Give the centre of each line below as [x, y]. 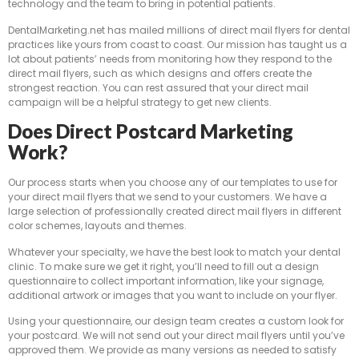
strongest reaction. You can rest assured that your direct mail [158, 87]
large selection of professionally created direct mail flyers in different [175, 212]
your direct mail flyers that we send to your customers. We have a [167, 197]
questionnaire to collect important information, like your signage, [166, 280]
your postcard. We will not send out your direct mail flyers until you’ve [176, 335]
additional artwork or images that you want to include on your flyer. [173, 295]
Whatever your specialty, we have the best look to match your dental [174, 252]
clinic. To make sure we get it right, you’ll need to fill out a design [163, 266]
